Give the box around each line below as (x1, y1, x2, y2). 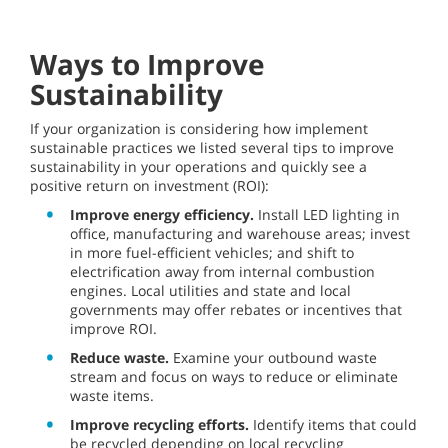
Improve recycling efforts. (70, 415, 249, 434)
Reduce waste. (70, 348, 169, 367)
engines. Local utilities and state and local (70, 281, 351, 300)
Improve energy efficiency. (70, 205, 254, 224)
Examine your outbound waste (169, 348, 377, 367)
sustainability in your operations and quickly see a (30, 157, 367, 176)
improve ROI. (70, 319, 157, 338)
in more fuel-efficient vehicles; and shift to (70, 243, 354, 262)
